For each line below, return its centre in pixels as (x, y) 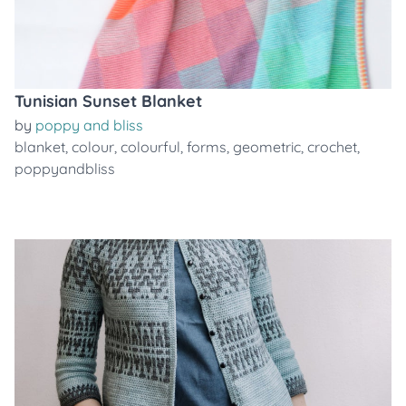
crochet (332, 147)
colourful (150, 147)
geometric (267, 147)
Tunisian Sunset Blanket (108, 101)
